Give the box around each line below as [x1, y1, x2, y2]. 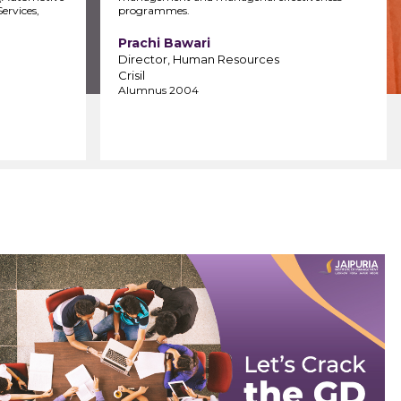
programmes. [118, 3, 190, 17]
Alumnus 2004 [118, 82, 199, 97]
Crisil [118, 67, 145, 82]
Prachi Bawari [118, 34, 210, 51]
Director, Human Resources [118, 51, 279, 66]
